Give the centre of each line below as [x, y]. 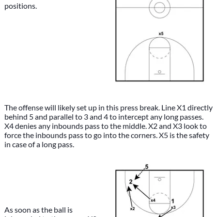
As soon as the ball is [38, 209]
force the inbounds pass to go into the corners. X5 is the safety [107, 135]
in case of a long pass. [39, 144]
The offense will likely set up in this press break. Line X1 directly [108, 107]
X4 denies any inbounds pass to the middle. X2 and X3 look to [105, 126]
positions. [20, 6]
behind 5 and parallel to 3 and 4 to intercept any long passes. [104, 116]
